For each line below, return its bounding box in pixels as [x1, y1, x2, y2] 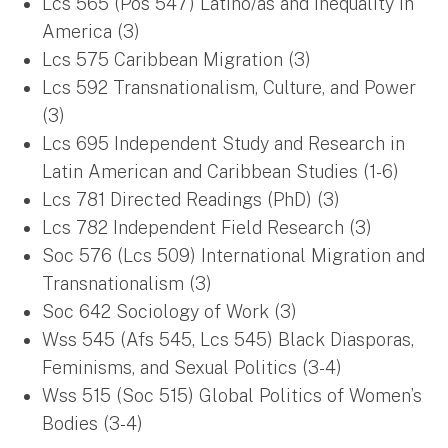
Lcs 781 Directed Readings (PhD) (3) [42, 188, 340, 210]
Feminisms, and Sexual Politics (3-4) [42, 356, 342, 378]
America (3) [42, 20, 140, 42]
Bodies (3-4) [42, 412, 143, 434]
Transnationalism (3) [42, 272, 212, 294]
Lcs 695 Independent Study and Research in [42, 132, 405, 154]
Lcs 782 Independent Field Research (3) [42, 216, 372, 238]
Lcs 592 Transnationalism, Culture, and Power [42, 76, 416, 98]
